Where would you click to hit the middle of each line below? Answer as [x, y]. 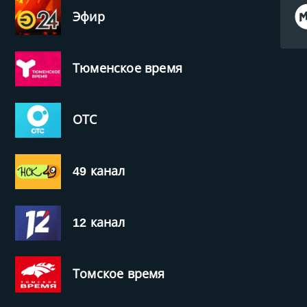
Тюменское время [127, 68]
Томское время [119, 273]
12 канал [99, 222]
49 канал [99, 171]
